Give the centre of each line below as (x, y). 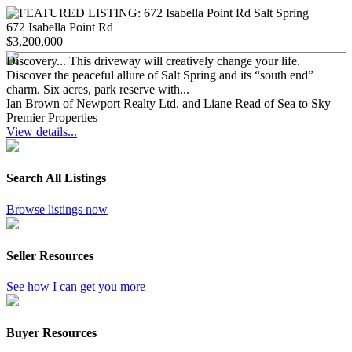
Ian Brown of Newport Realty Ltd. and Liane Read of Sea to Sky (169, 104)
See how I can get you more (76, 287)
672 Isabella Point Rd (60, 27)
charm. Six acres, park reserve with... (98, 90)
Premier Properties (52, 118)
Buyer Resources (51, 333)
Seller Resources (50, 255)
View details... (42, 132)
